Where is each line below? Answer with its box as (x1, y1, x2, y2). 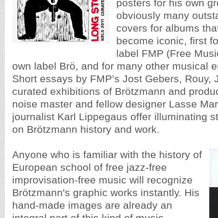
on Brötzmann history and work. (12, 124, 160, 135)
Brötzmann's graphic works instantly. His (12, 187, 200, 199)
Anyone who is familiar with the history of (12, 149, 202, 161)
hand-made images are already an (12, 200, 172, 211)
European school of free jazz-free (12, 162, 167, 173)
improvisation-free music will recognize (12, 174, 193, 186)
